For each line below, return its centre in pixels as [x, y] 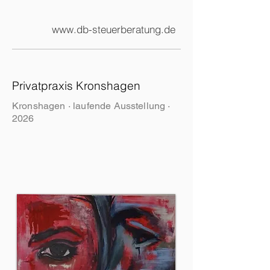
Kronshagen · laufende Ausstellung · [91, 106]
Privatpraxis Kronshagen [76, 86]
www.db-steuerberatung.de [114, 29]
